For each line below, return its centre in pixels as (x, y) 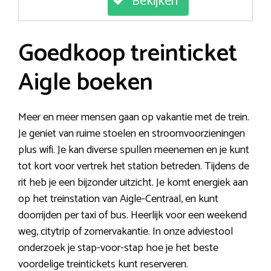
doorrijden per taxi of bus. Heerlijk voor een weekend (132, 215)
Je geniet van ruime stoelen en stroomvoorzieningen (132, 133)
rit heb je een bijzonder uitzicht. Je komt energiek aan (133, 182)
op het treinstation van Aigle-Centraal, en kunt (118, 199)
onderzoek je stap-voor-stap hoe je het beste (118, 248)
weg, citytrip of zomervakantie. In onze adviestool (126, 231)
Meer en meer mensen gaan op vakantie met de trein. (134, 117)
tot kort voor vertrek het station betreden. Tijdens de (134, 166)
